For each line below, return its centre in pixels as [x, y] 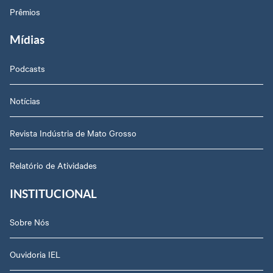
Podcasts [27, 68]
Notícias [25, 100]
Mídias [27, 40]
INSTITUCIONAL [53, 193]
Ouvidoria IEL [35, 254]
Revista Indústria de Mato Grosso [73, 133]
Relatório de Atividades [53, 165]
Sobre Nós [30, 222]
